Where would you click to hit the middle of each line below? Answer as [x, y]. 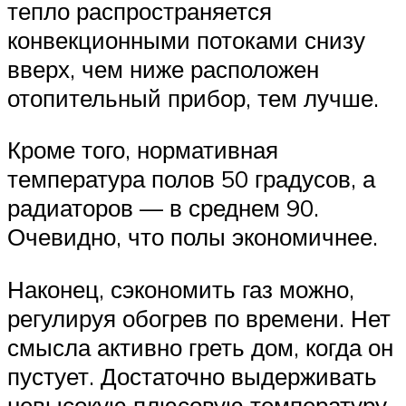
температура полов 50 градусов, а [191, 179]
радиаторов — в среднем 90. [163, 208]
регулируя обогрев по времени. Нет [199, 318]
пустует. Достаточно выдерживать [192, 376]
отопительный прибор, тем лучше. [193, 97]
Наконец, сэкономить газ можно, [181, 289]
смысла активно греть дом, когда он [200, 347]
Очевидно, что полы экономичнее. [193, 237]
